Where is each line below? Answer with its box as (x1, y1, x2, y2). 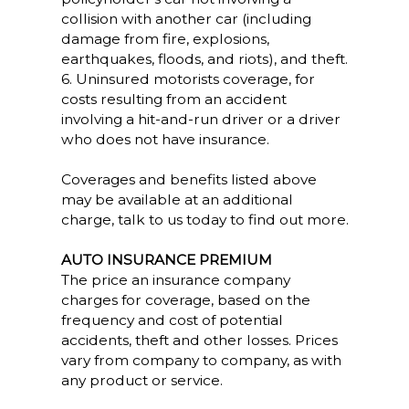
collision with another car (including (60, 10, 311, 27)
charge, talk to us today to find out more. (60, 211, 349, 228)
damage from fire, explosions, (60, 30, 269, 47)
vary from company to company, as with (60, 351, 341, 369)
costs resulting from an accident (60, 90, 287, 108)
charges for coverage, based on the (60, 291, 310, 309)
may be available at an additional (60, 191, 293, 208)
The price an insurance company (60, 271, 290, 288)
